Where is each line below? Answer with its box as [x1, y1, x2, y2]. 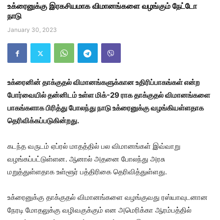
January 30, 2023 [7, 26, 57, 34]
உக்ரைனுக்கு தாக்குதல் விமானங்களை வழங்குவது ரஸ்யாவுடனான [7, 192, 208, 202]
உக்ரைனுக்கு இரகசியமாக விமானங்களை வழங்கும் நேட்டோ [7, 1, 197, 11]
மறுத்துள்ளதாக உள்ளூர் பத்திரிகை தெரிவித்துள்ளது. [7, 167, 167, 177]
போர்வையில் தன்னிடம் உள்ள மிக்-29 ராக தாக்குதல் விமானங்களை [7, 90, 210, 100]
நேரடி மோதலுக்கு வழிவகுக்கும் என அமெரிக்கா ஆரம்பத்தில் [7, 205, 192, 215]
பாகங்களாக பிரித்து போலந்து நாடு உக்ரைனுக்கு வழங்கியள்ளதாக [7, 103, 204, 113]
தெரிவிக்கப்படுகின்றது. [7, 116, 79, 126]
